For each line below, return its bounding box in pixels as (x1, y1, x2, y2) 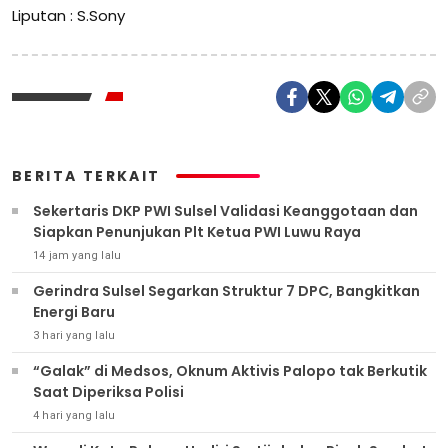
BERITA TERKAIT (12, 165, 161, 186)
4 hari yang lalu (33, 408, 116, 422)
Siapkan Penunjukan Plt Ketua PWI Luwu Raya (33, 221, 361, 242)
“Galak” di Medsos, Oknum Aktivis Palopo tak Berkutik (33, 360, 427, 381)
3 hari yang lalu (33, 328, 116, 342)
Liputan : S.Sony (12, 4, 125, 26)
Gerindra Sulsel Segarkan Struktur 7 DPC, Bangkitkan (33, 280, 420, 301)
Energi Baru (33, 301, 115, 322)
